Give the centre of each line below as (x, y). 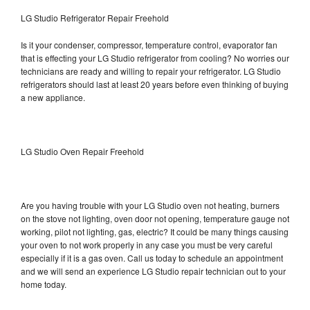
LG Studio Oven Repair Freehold (82, 151)
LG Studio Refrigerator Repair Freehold (95, 17)
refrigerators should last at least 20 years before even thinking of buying (155, 84)
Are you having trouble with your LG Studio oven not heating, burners (150, 205)
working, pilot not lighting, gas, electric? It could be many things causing (155, 231)
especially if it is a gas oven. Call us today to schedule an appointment (152, 257)
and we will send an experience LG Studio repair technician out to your (153, 271)
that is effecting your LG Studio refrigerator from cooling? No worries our (155, 57)
